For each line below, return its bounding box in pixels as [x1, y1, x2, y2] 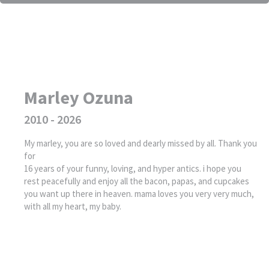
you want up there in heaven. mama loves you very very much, [24, 187, 254, 199]
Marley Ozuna [24, 85, 133, 109]
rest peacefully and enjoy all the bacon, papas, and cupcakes [24, 175, 249, 187]
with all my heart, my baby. [24, 200, 121, 212]
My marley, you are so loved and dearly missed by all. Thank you [24, 137, 257, 149]
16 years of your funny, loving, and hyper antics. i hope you [24, 162, 241, 174]
